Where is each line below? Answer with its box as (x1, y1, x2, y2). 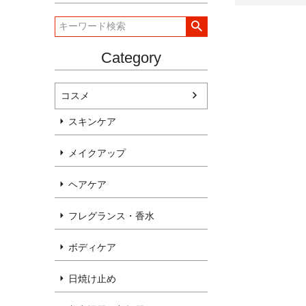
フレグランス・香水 (68, 210, 154, 222)
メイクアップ (68, 148, 126, 159)
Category (101, 48, 161, 66)
